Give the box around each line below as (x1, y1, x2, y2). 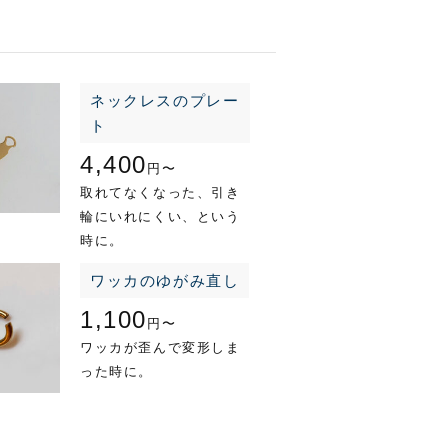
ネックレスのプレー (90, 92, 240, 109)
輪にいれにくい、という (80, 209, 241, 224)
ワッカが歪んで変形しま (80, 340, 241, 355)
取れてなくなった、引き (80, 185, 241, 200)
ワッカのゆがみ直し (90, 272, 240, 289)
